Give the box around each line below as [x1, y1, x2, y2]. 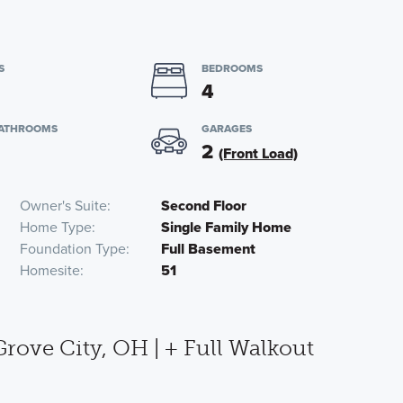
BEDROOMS [201, 60, 263, 76]
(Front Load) [218, 143, 298, 164]
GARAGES [201, 121, 252, 137]
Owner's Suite [20, 195, 108, 216]
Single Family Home [161, 217, 292, 237]
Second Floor [161, 195, 247, 216]
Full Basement [161, 238, 256, 259]
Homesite [20, 260, 81, 281]
